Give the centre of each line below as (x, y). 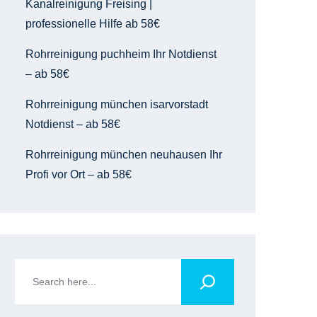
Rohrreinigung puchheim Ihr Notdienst (121, 54)
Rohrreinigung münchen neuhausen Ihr (124, 155)
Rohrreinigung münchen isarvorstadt (117, 104)
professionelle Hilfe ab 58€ (93, 24)
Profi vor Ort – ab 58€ (79, 174)
